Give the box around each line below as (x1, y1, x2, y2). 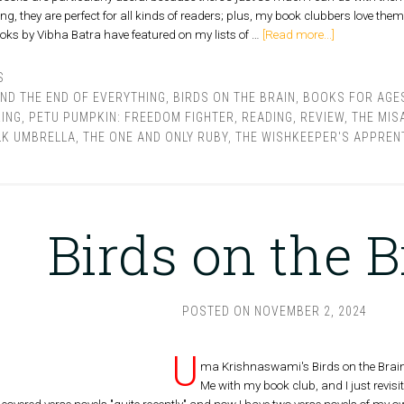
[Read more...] (262, 28, 335, 41)
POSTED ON (182, 304, 255, 318)
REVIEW (299, 110, 344, 124)
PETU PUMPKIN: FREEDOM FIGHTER (28, 110, 234, 124)
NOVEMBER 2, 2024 (254, 304, 368, 318)
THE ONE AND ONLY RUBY (82, 130, 228, 144)
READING (241, 110, 293, 124)
